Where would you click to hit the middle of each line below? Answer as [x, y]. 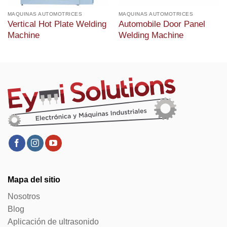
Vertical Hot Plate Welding [57, 24]
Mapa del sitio [34, 179]
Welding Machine [151, 35]
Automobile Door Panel [162, 24]
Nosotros [24, 196]
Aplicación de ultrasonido [53, 221]
